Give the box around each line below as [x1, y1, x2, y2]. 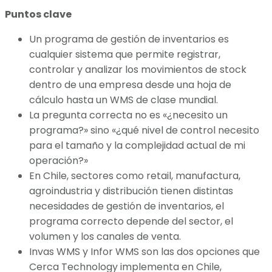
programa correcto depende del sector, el [29, 214, 233, 229]
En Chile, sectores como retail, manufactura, [29, 169, 240, 183]
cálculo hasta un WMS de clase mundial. [29, 93, 218, 107]
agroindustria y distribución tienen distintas [29, 184, 233, 199]
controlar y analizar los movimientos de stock [29, 63, 246, 77]
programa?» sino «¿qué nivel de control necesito [29, 123, 259, 138]
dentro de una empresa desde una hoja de [29, 78, 231, 92]
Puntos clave [5, 7, 72, 22]
